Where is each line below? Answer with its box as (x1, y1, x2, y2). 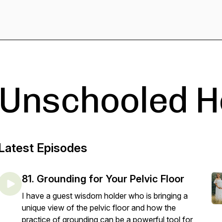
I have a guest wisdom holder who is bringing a (22, 191, 188, 201)
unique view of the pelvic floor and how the (22, 203, 176, 213)
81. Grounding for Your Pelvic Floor (22, 173, 184, 185)
